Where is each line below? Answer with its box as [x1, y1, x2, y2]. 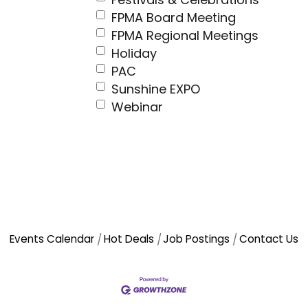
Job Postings [163, 232, 230, 247]
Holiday [111, 45, 157, 63]
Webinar [111, 98, 163, 116]
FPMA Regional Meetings [111, 27, 258, 45]
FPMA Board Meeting [111, 9, 236, 27]
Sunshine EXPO [111, 80, 200, 98]
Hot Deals [103, 232, 154, 247]
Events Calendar [10, 232, 95, 247]
